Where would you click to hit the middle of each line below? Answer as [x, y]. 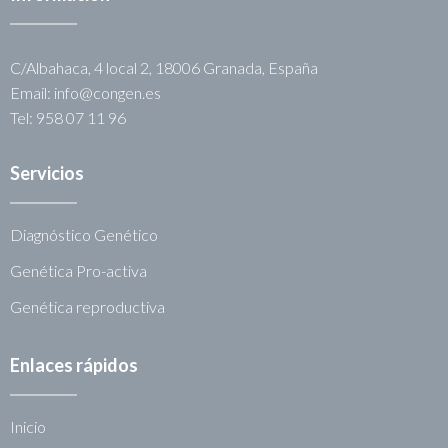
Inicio [28, 426]
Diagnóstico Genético [84, 234]
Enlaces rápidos [74, 364]
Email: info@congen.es [85, 92]
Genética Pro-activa [78, 270]
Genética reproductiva [87, 306]
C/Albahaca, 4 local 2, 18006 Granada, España [164, 67]
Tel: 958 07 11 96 [68, 117]
